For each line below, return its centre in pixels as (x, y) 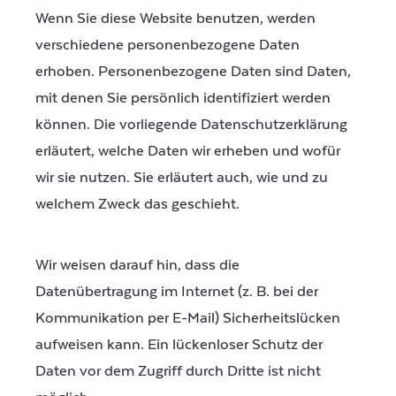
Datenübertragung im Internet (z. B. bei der (177, 292)
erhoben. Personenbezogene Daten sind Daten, (193, 72)
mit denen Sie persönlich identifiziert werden (183, 98)
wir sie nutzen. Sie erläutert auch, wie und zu (182, 178)
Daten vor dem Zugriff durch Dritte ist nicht (178, 372)
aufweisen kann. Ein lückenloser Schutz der (179, 345)
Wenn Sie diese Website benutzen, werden (175, 19)
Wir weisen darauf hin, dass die (137, 266)
